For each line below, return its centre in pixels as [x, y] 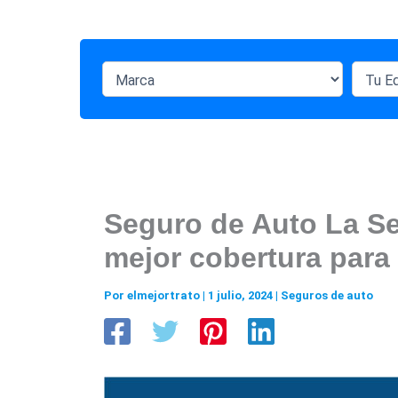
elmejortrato [165, 295]
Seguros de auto [327, 295]
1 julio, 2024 [242, 295]
